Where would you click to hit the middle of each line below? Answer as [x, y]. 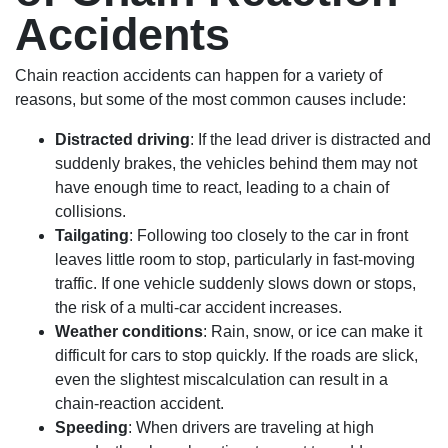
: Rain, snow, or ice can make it [312, 331]
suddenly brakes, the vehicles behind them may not [236, 163]
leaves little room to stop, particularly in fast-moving [235, 259]
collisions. [90, 211]
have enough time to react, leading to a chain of [222, 187]
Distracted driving [122, 139]
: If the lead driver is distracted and [310, 139]
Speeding [91, 427]
